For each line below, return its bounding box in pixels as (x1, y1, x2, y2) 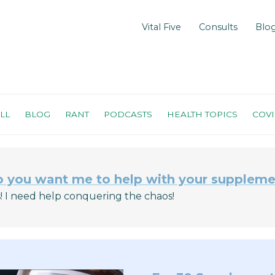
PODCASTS (103, 109, 152, 119)
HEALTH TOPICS (166, 109, 238, 119)
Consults (199, 21, 238, 33)
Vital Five (142, 21, 182, 33)
